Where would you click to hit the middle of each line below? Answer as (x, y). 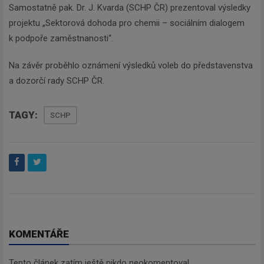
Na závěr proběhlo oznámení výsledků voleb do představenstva (131, 65)
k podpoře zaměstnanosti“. (61, 38)
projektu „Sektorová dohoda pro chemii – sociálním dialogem (127, 23)
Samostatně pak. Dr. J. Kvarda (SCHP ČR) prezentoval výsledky (130, 7)
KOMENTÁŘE (39, 234)
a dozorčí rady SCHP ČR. (57, 80)
